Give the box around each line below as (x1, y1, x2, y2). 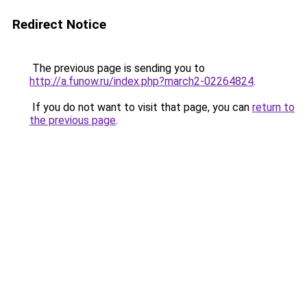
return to (252, 101, 295, 114)
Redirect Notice (12, 16, 106, 32)
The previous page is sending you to (29, 62, 205, 75)
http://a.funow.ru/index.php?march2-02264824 (29, 75, 254, 88)
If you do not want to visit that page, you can (29, 101, 252, 114)
